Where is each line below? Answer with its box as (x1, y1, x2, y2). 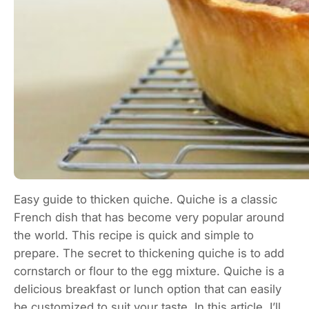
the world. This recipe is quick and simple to (14, 228, 254, 243)
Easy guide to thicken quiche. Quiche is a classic (14, 192, 277, 207)
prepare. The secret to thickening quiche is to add (14, 246, 284, 261)
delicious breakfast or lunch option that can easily (14, 282, 281, 297)
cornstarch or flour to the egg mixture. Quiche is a (14, 264, 284, 279)
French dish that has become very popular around (14, 210, 284, 225)
